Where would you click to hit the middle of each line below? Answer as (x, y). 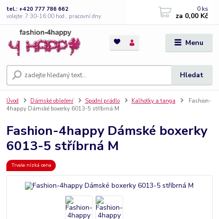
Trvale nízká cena (31, 165)
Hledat (192, 75)
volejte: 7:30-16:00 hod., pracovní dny (54, 16)
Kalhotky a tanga (153, 101)
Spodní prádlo (102, 101)
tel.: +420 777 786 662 (38, 9)
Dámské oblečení (52, 101)
